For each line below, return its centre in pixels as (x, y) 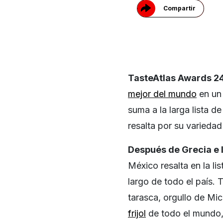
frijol (137, 213)
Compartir (179, 8)
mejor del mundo (162, 94)
